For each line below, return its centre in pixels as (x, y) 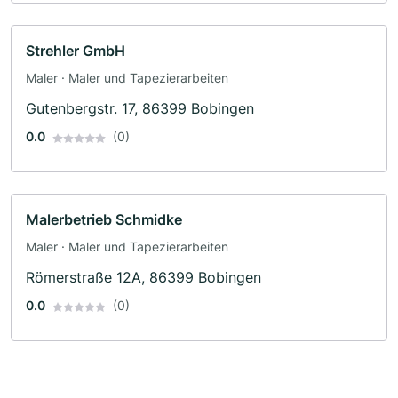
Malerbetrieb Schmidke (104, 220)
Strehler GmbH (76, 51)
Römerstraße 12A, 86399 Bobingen (143, 278)
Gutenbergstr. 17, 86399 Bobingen (140, 109)
